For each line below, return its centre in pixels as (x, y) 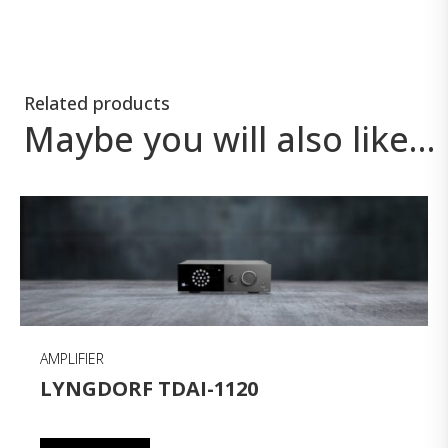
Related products (97, 103)
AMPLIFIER (72, 358)
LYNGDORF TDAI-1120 (149, 388)
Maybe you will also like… (230, 139)
